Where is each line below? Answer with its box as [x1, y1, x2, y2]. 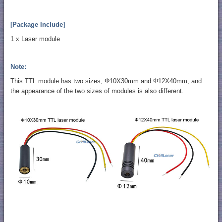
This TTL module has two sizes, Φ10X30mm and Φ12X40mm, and [10, 77, 202, 85]
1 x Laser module [10, 35, 60, 43]
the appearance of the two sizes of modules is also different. [10, 87, 184, 95]
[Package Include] [10, 21, 65, 29]
